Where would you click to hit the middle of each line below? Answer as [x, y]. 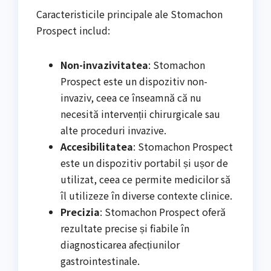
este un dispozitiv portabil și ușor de [144, 163]
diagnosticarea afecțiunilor [120, 245]
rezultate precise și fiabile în [125, 228]
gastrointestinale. [100, 261]
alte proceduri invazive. [113, 130]
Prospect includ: [73, 31]
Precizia [80, 212]
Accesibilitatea [97, 147]
